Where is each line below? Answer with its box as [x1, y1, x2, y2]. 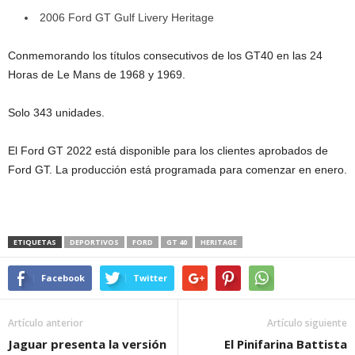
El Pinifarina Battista [224, 336, 347, 353]
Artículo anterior [8, 316, 83, 330]
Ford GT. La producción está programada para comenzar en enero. [8, 163, 347, 177]
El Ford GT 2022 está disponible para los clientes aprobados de [8, 144, 328, 158]
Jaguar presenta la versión [8, 336, 166, 353]
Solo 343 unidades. [8, 106, 105, 120]
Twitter [133, 272, 167, 284]
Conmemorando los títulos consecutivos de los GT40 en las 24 [8, 49, 323, 63]
